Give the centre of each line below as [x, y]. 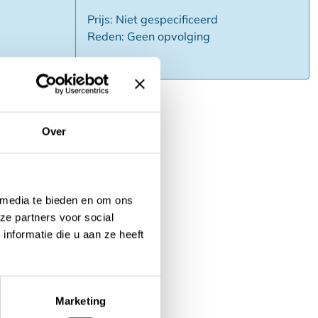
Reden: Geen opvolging [148, 37]
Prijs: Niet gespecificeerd [152, 20]
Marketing [81, 301]
